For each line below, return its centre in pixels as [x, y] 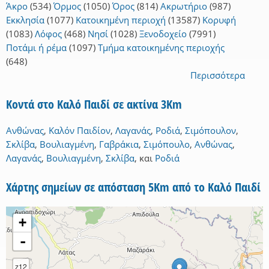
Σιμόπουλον [210, 131]
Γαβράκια [119, 144]
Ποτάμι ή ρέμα [36, 48]
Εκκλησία [25, 20]
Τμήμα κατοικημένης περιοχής [161, 48]
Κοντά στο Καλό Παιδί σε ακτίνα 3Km [94, 104]
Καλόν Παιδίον [80, 131]
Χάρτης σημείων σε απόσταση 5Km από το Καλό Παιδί [133, 187]
